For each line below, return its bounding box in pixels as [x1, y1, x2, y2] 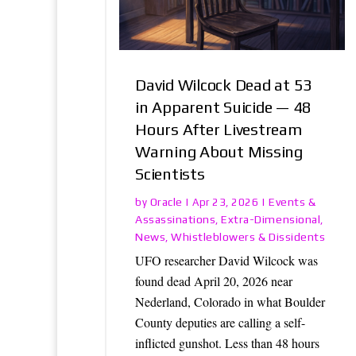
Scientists [135, 164, 205, 184]
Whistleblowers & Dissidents [171, 230, 326, 244]
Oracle [149, 195, 183, 209]
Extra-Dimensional [221, 213, 321, 226]
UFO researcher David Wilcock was [135, 252, 318, 269]
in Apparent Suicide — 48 [135, 98, 312, 117]
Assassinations [135, 213, 216, 226]
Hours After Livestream [135, 120, 302, 139]
